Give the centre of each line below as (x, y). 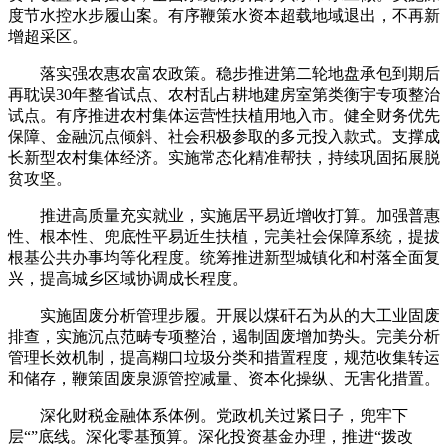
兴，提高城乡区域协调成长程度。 (128, 278)
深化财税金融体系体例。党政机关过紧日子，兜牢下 (208, 415)
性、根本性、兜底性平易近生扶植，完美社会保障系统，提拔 (224, 236)
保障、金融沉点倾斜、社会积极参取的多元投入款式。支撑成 (224, 136)
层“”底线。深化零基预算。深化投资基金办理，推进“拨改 (210, 436)
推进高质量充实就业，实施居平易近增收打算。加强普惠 (224, 215)
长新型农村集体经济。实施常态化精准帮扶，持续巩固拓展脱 (224, 157)
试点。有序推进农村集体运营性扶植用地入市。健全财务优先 (224, 115)
